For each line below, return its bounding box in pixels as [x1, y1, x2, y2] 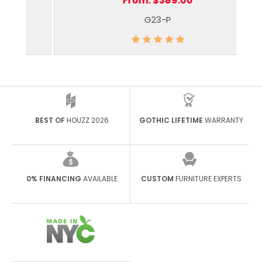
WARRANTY [202, 115, 243, 126]
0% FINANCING [26, 174, 81, 184]
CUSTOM [140, 174, 174, 184]
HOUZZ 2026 [65, 115, 109, 126]
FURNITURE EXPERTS [173, 174, 242, 184]
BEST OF [35, 115, 65, 126]
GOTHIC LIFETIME [139, 115, 203, 126]
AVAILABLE [81, 174, 118, 184]
